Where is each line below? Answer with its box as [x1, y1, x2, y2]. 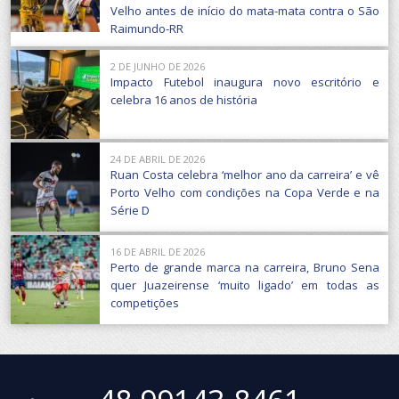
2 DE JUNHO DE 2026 [110, 59, 205, 73]
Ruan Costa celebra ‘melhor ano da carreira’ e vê [110, 166, 379, 183]
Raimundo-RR [110, 20, 183, 37]
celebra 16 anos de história [110, 91, 257, 108]
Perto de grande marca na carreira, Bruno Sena [110, 258, 379, 275]
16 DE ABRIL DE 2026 [110, 244, 205, 258]
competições [110, 294, 179, 311]
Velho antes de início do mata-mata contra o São [110, 2, 379, 19]
